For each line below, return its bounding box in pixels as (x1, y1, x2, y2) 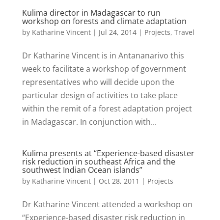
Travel (174, 27, 194, 37)
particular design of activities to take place (22, 90, 178, 101)
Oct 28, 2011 (98, 176, 139, 186)
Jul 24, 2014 (98, 27, 137, 37)
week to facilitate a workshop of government (22, 63, 186, 74)
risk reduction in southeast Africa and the (22, 156, 175, 167)
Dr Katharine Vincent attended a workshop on (22, 199, 192, 210)
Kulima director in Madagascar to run (22, 7, 161, 18)
